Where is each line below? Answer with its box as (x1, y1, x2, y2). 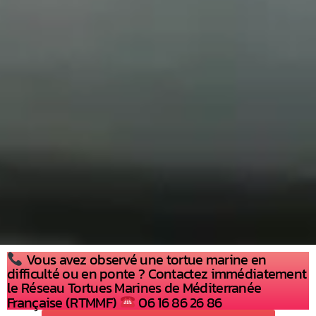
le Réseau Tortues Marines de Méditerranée (7, 277, 262, 299)
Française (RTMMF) (7, 292, 120, 314)
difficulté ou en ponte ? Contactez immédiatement (7, 263, 307, 285)
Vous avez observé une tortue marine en (23, 249, 267, 271)
